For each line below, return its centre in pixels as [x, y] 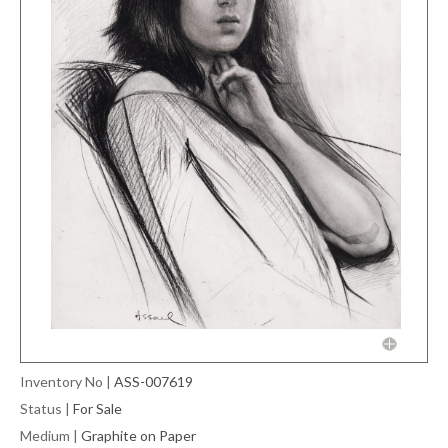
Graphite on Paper [138, 435]
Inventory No [61, 381]
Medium [45, 435]
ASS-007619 [153, 381]
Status [41, 408]
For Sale [97, 408]
